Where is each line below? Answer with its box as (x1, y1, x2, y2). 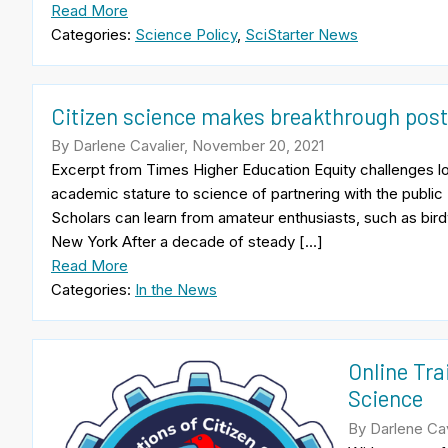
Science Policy (135, 24, 237, 44)
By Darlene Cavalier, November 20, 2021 (51, 136, 324, 156)
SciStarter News (245, 24, 358, 44)
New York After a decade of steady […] (51, 232, 323, 252)
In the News (135, 280, 217, 300)
